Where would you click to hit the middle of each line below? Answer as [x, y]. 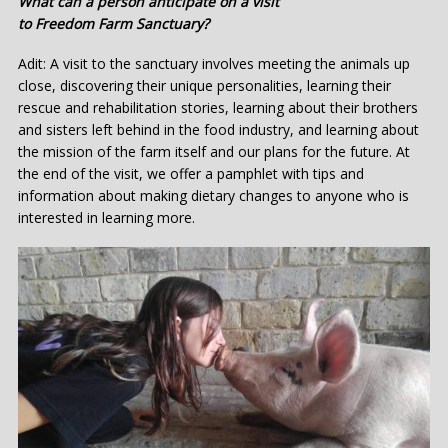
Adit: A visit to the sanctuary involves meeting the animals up [214, 64]
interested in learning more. [108, 218]
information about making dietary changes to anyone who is [213, 196]
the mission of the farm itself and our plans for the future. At [214, 152]
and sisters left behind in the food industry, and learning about [218, 130]
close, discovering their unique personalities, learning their [204, 86]
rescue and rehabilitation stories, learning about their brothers [218, 108]
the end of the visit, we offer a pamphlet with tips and [191, 174]
